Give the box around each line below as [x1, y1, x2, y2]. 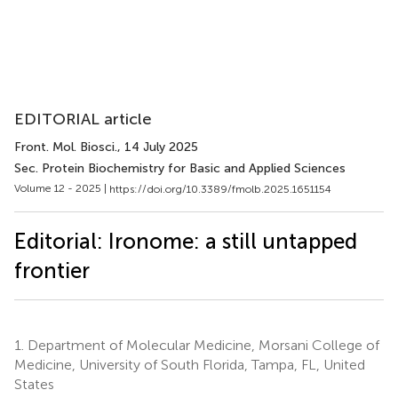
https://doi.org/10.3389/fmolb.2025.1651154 [109, 182, 331, 195]
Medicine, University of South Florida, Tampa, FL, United [14, 355, 365, 373]
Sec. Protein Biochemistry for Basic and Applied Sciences [14, 161, 346, 176]
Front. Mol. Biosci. [14, 139, 117, 155]
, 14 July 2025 [117, 139, 198, 155]
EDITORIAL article [14, 109, 152, 129]
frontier [14, 257, 90, 283]
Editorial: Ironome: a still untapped [14, 227, 357, 254]
